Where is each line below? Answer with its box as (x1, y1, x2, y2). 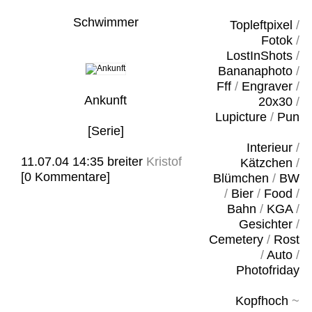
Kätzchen (240, 156, 292, 170)
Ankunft (84, 93, 127, 107)
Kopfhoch (235, 294, 288, 308)
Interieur (246, 141, 292, 155)
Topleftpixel (229, 18, 292, 32)
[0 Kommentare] (21, 170, 110, 184)
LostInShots (226, 49, 292, 63)
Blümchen (212, 171, 269, 185)
